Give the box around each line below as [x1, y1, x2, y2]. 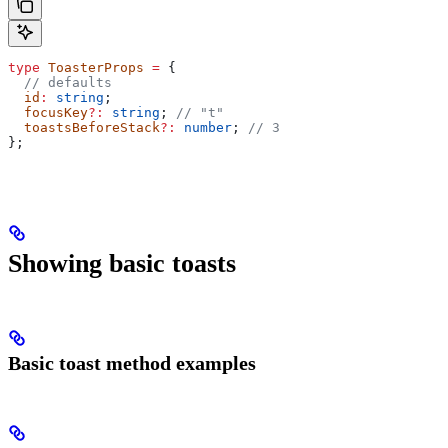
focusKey [8, 105, 88, 121]
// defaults [8, 75, 112, 91]
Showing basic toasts [8, 249, 236, 279]
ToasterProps [40, 60, 144, 76]
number [176, 120, 232, 136]
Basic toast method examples [8, 351, 256, 374]
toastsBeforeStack [8, 120, 160, 136]
